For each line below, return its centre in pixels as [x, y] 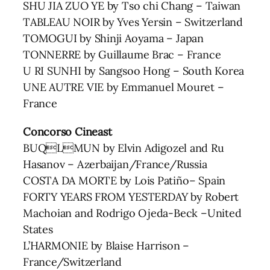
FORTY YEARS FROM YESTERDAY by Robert [131, 196]
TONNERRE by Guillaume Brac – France [122, 54]
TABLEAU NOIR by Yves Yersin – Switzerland [133, 22]
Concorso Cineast [67, 131]
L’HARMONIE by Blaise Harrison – [106, 245]
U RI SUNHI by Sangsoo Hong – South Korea [134, 71]
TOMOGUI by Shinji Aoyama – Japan [113, 38]
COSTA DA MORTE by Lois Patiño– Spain [124, 180]
